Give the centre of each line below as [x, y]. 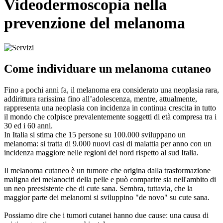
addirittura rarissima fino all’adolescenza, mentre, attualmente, [101, 99]
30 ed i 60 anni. [28, 125]
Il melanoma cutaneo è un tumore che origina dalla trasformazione [107, 170]
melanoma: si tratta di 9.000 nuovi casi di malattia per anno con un [108, 143]
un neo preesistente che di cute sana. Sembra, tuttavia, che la [98, 188]
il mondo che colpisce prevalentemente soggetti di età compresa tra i [110, 116]
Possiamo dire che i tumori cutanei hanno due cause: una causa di [106, 215]
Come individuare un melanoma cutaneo [108, 68]
